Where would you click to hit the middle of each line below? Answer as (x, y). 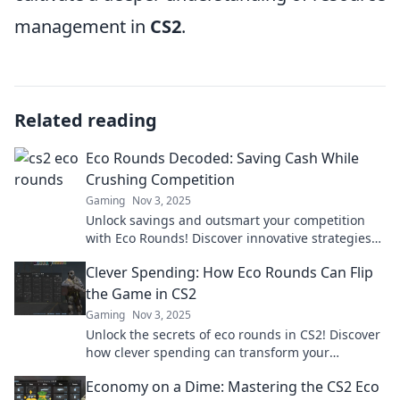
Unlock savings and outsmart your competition (225, 220)
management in (82, 26)
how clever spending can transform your (208, 352)
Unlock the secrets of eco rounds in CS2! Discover (233, 334)
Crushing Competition (160, 179)
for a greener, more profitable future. (197, 256)
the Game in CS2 (141, 294)
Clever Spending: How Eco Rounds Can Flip (229, 272)
